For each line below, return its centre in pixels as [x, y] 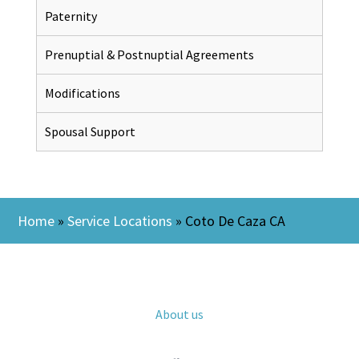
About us [179, 314]
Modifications [82, 93]
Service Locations [120, 220]
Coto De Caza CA [236, 220]
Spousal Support [90, 131]
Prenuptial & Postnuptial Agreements [149, 54]
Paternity [71, 16]
